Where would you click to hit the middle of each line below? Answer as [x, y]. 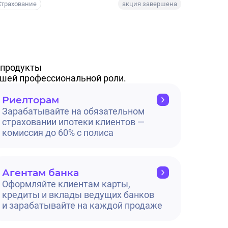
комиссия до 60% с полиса [58, 133]
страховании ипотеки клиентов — [73, 122]
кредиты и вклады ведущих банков [78, 195]
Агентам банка [40, 173]
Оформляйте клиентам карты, [66, 184]
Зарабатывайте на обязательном [73, 111]
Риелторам [31, 100]
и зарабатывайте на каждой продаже [82, 206]
